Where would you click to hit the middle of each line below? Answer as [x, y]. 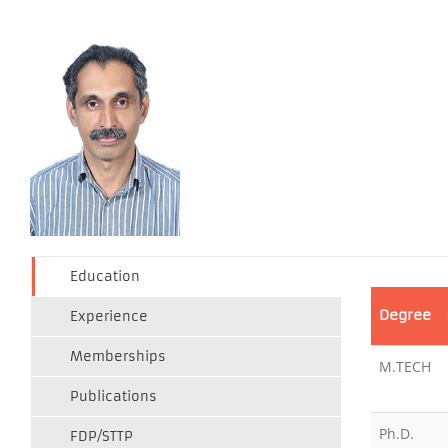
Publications [113, 396]
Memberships [118, 356]
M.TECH [405, 366]
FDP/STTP [101, 436]
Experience [109, 316]
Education [105, 276]
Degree [405, 315]
